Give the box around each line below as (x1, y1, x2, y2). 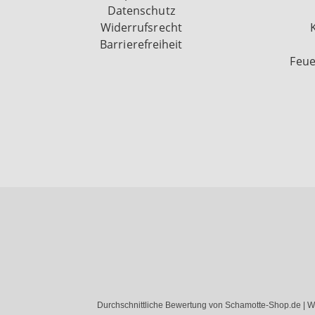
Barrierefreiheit (100, 37, 183, 53)
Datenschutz (107, 3, 175, 19)
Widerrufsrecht (100, 20, 182, 36)
